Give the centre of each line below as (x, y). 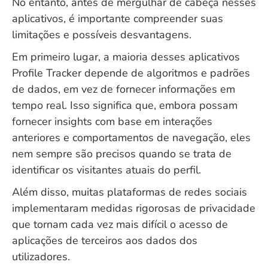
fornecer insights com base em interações (112, 121)
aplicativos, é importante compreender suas (118, 19)
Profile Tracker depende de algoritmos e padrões (131, 73)
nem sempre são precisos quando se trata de (122, 154)
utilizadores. (41, 257)
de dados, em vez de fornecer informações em (124, 89)
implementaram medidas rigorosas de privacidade (134, 208)
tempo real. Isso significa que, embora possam (125, 105)
